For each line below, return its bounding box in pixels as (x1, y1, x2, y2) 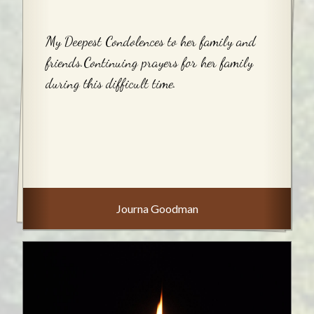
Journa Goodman (116, 201, 198, 215)
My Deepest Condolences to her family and (46, 32, 256, 50)
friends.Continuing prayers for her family (46, 53, 253, 71)
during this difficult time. (46, 74, 176, 92)
